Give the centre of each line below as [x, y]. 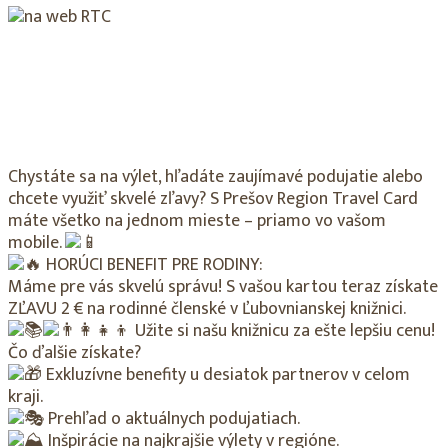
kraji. [25, 396]
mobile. [36, 242]
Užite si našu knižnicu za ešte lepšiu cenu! [283, 330]
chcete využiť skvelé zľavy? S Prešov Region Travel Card [213, 198]
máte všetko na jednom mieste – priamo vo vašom [197, 220]
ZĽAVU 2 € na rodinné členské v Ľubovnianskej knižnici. [206, 308]
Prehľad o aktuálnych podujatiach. [172, 418]
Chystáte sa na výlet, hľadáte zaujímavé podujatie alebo [215, 176]
